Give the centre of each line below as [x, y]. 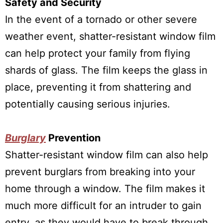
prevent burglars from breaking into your [100, 172]
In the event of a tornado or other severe [101, 19]
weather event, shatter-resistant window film [110, 36]
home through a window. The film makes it [105, 189]
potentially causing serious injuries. [88, 104]
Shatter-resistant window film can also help [107, 155]
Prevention [73, 138]
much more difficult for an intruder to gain [103, 206]
